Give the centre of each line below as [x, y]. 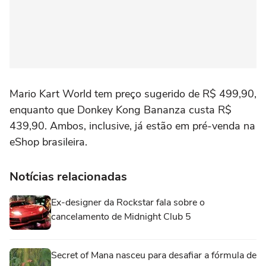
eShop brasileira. [48, 142]
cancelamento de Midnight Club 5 [121, 216]
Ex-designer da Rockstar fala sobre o [128, 202]
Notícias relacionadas [68, 176]
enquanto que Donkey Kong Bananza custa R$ [121, 110]
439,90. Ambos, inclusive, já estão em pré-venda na [132, 126]
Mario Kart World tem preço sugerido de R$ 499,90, [133, 94]
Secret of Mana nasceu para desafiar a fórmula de [154, 255]
